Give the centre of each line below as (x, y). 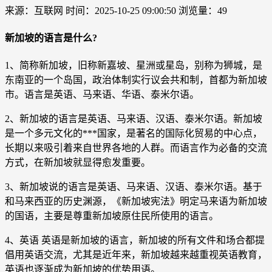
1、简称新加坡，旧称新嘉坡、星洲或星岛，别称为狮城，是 (134, 66)
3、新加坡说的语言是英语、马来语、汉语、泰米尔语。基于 (134, 187)
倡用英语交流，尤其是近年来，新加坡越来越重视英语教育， (136, 255)
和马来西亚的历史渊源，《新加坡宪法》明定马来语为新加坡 (136, 202)
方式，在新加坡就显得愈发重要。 (78, 163)
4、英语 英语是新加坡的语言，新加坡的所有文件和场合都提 (135, 240)
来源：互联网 (34, 10)
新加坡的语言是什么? (51, 38)
